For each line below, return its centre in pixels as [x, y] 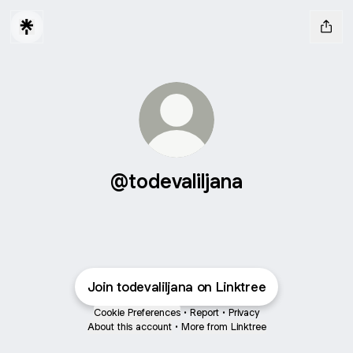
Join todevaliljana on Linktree [176, 287]
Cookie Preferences [137, 312]
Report [204, 312]
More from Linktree [223, 327]
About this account [129, 327]
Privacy [244, 312]
